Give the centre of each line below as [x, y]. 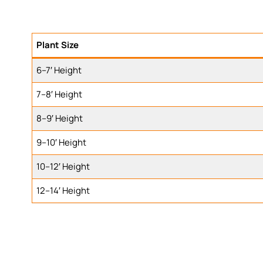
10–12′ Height [63, 167]
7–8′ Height [60, 95]
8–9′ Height [60, 119]
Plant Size [58, 45]
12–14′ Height [63, 191]
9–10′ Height [62, 143]
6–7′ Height [59, 70]
